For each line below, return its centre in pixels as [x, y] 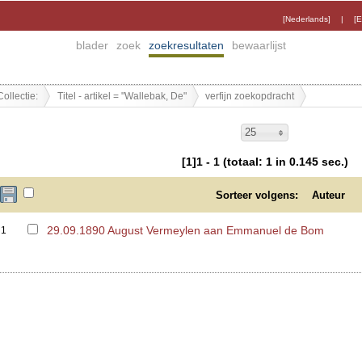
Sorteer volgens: [257, 196]
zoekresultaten [186, 45]
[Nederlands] [307, 19]
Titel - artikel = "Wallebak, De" [122, 96]
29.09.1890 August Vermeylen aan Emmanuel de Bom [186, 231]
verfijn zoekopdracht [250, 96]
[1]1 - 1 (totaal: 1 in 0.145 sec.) [265, 161]
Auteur [328, 196]
